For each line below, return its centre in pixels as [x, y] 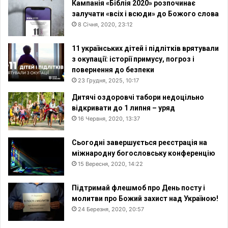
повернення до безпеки [113, 69]
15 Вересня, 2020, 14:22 [110, 164]
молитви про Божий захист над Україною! [145, 198]
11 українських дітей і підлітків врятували [145, 48]
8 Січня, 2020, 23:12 [105, 24]
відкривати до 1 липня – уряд [123, 108]
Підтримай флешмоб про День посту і [138, 188]
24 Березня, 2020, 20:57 [111, 209]
